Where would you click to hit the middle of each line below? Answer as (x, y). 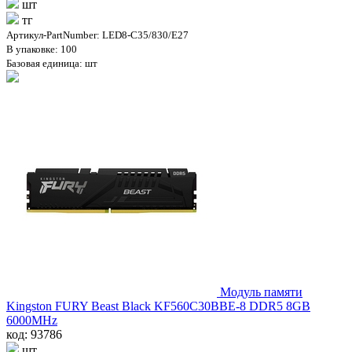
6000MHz (32, 321)
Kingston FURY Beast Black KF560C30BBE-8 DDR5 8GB (158, 306)
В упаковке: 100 (42, 49)
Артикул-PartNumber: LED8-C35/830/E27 (97, 35)
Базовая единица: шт (52, 64)
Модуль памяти (261, 292)
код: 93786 (34, 335)
